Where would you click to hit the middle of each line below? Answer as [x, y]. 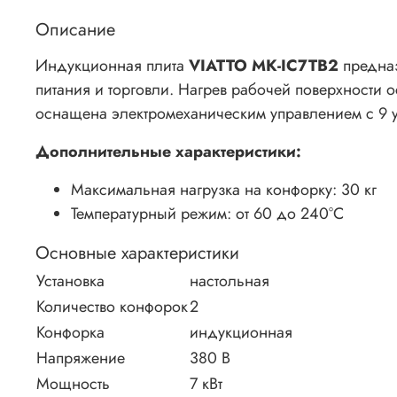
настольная [230, 280]
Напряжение [81, 358]
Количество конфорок [112, 306]
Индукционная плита [112, 65]
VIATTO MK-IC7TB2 [264, 65]
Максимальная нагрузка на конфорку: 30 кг [224, 189]
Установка [70, 280]
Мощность [73, 383]
